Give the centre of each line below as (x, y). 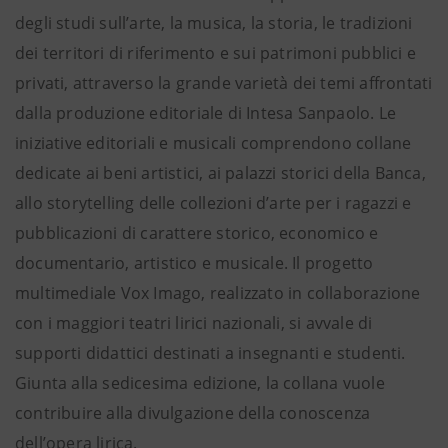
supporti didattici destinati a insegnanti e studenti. (210, 353)
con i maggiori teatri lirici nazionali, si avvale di (194, 323)
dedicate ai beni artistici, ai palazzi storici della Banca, (220, 173)
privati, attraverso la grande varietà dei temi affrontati (224, 83)
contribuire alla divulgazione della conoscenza (193, 413)
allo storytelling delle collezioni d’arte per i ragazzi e (213, 203)
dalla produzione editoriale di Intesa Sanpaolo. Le (206, 113)
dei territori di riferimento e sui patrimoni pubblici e (216, 53)
